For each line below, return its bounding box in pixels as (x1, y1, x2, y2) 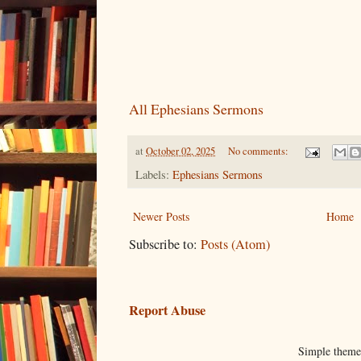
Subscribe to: (129, 235, 201, 254)
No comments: (227, 143, 291, 158)
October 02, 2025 (146, 143, 215, 158)
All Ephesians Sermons (129, 98, 263, 118)
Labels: (135, 167, 172, 183)
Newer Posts (133, 209, 189, 225)
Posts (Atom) (201, 235, 270, 254)
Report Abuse (129, 301, 205, 321)
